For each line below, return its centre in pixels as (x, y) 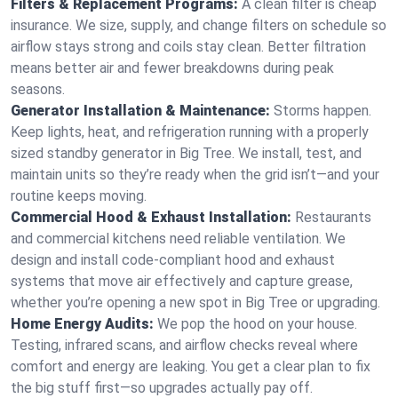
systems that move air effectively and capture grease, (182, 281)
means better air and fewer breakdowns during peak (172, 68)
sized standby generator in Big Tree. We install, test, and (186, 153)
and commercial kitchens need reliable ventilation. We (178, 239)
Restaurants (333, 217)
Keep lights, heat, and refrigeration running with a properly (190, 132)
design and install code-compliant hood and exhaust (173, 260)
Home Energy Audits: (82, 324)
